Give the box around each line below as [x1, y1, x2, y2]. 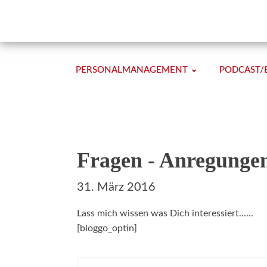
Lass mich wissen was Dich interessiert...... [77, 209, 253, 218]
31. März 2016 [77, 181, 156, 193]
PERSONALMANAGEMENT [76, 66, 188, 74]
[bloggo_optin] [77, 223, 137, 233]
